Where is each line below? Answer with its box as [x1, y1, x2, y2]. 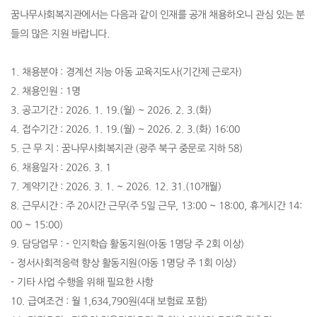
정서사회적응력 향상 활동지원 [17, 258, 137, 269]
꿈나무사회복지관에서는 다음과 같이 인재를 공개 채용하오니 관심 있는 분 [11, 9, 305, 21]
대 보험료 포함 [146, 296, 204, 307]
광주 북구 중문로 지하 [138, 143, 228, 154]
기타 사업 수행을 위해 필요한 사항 [17, 277, 154, 288]
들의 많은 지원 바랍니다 [11, 28, 107, 40]
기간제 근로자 [183, 67, 238, 78]
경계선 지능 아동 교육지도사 [65, 67, 179, 78]
